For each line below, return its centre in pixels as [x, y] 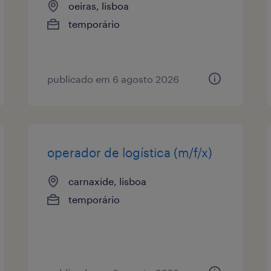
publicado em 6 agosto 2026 [113, 79]
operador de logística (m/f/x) [130, 152]
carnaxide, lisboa [108, 181]
